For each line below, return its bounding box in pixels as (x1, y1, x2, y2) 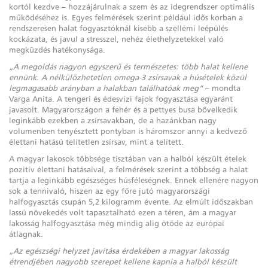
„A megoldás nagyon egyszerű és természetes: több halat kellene (9, 62, 248, 71)
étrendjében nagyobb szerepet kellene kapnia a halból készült (9, 257, 237, 266)
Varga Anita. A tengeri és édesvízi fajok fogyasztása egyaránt (9, 94, 233, 103)
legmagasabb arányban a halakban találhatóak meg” (9, 83, 203, 93)
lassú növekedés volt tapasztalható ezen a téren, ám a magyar (9, 208, 236, 217)
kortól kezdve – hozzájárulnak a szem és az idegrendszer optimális (9, 2, 254, 11)
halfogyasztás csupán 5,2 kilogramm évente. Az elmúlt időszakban (9, 197, 253, 206)
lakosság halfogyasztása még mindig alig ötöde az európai (9, 218, 224, 228)
